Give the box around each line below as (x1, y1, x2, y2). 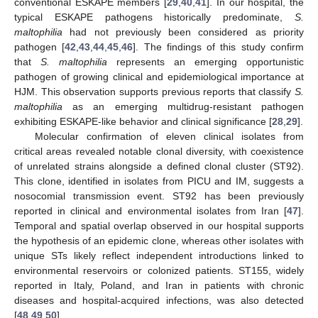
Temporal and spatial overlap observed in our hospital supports (14, 220, 304, 232)
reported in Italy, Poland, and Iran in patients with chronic (14, 280, 304, 292)
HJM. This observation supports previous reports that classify (14, 86, 295, 98)
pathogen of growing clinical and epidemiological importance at (14, 71, 304, 83)
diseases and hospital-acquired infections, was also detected (14, 295, 304, 307)
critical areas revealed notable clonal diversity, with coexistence (14, 146, 304, 158)
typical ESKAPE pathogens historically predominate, (14, 11, 295, 23)
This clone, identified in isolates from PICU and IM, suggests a (14, 175, 304, 187)
